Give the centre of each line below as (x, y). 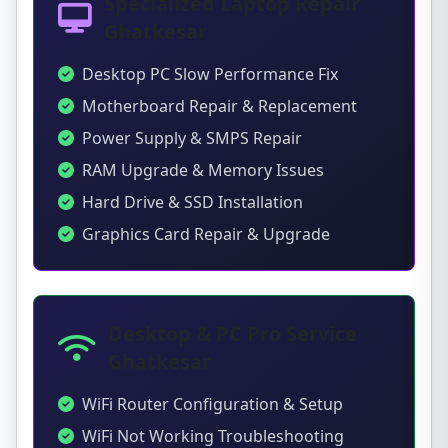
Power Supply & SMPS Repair (192, 138)
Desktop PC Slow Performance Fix (210, 74)
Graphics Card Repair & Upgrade (206, 234)
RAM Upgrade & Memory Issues (203, 170)
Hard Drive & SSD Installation (192, 202)
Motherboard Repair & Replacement (219, 106)
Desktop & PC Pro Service (232, 333)
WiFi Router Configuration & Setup (212, 404)
